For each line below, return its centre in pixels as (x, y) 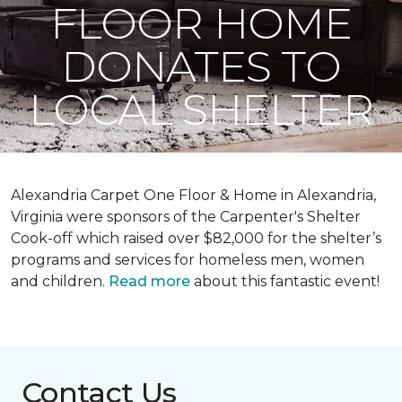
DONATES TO (201, 66)
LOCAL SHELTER (201, 109)
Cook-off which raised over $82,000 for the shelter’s (196, 238)
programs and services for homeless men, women (188, 260)
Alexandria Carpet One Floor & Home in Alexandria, (193, 195)
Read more (149, 281)
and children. (60, 281)
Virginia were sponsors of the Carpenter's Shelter (186, 217)
